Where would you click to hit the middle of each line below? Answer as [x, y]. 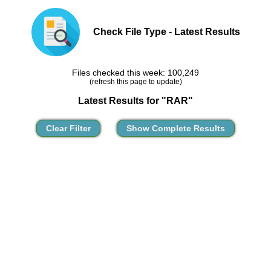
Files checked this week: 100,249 [135, 73]
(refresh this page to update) [135, 81]
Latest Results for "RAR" [135, 101]
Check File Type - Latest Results [166, 32]
